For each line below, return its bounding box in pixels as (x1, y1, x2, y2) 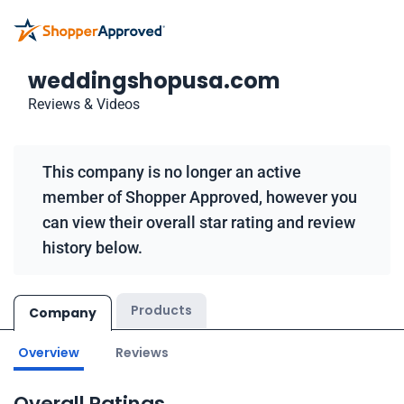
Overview (18, 344, 79, 362)
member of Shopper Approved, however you (42, 188, 357, 207)
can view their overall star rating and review (42, 213, 355, 232)
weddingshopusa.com (28, 66, 280, 96)
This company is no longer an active (42, 162, 301, 181)
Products (131, 301, 192, 319)
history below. (42, 238, 142, 257)
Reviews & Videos (28, 96, 140, 113)
